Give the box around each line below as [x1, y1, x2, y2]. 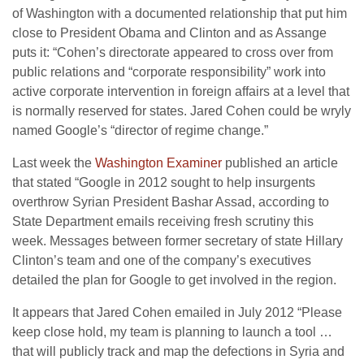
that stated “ [12, 175, 79, 189]
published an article [222, 156, 338, 170]
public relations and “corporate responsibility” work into [12, 65, 326, 79]
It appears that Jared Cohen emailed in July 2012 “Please [12, 305, 342, 319]
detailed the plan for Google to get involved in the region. [12, 273, 336, 287]
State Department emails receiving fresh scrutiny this [12, 214, 314, 228]
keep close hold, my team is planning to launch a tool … [12, 325, 332, 339]
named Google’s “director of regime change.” [12, 123, 268, 137]
